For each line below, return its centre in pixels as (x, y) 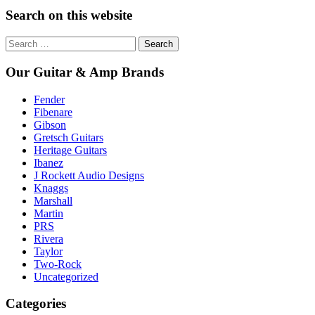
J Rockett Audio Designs (89, 175)
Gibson (50, 124)
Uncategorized (66, 276)
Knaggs (51, 188)
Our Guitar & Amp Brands (85, 72)
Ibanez (49, 162)
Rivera (49, 238)
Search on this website (69, 15)
